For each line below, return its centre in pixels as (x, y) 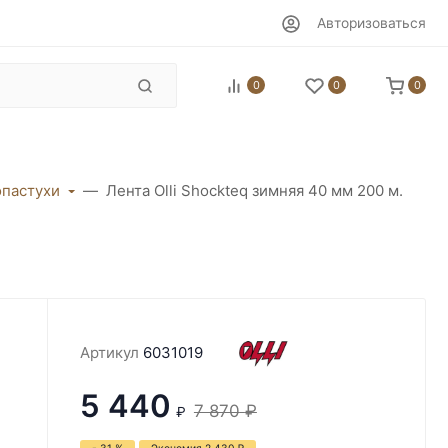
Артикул (109, 352)
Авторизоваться (371, 23)
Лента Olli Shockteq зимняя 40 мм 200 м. (254, 190)
